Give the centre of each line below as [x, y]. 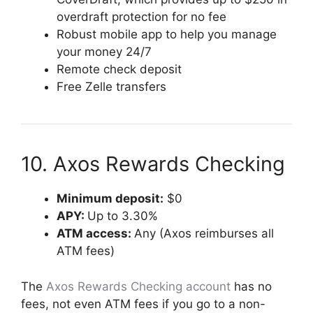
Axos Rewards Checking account [138, 286]
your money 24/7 [104, 52]
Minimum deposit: [110, 198]
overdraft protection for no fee [141, 17]
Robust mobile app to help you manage [167, 34]
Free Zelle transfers [111, 87]
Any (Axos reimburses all [204, 233]
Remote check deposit [119, 69]
